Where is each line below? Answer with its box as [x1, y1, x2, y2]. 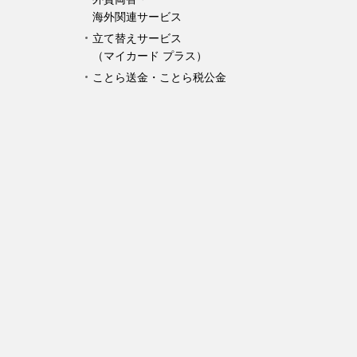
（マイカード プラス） [92, 49, 207, 62]
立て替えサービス [92, 31, 182, 45]
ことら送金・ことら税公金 [92, 70, 226, 84]
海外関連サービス [92, 10, 182, 23]
